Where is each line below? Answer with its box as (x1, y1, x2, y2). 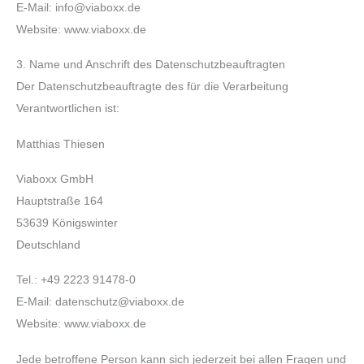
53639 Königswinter (16, 217, 118, 229)
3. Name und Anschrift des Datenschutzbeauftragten (16, 58, 285, 71)
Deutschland (16, 239, 80, 251)
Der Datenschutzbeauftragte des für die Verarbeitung (16, 80, 288, 93)
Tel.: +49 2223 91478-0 (16, 274, 136, 287)
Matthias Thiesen (16, 137, 105, 150)
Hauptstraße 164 (16, 195, 103, 207)
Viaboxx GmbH (16, 173, 93, 185)
